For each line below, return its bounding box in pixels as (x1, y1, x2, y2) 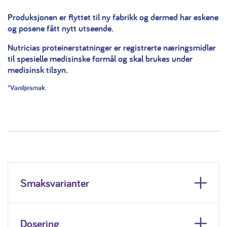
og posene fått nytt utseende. (8, 22, 113, 34)
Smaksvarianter (20, 175, 89, 190)
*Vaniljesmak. (8, 83, 46, 93)
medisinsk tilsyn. (8, 64, 68, 76)
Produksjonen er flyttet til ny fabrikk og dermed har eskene (8, 11, 218, 23)
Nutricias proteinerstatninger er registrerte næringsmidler (8, 42, 216, 54)
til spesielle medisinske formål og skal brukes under (8, 53, 193, 65)
